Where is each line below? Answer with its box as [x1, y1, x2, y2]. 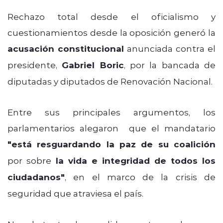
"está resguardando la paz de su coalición [7, 138, 216, 150]
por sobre [7, 154, 51, 166]
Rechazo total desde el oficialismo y [7, 10, 216, 22]
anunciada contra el [124, 42, 216, 54]
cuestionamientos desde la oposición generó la [7, 26, 216, 38]
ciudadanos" [7, 171, 65, 183]
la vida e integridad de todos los [51, 154, 216, 166]
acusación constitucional [7, 42, 124, 54]
